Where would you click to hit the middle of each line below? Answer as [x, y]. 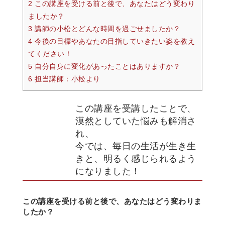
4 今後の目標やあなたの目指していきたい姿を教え [111, 41]
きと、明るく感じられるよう [136, 159]
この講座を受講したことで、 [136, 109]
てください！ [50, 54]
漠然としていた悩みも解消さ [136, 121]
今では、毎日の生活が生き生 [136, 146]
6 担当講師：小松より [64, 79]
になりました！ [108, 172]
